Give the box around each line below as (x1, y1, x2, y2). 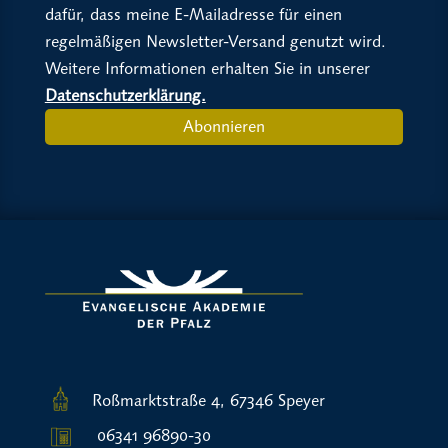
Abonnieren (182, 117, 265, 137)
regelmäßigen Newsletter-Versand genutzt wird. (44, 31, 386, 51)
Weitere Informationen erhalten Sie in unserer (44, 58, 370, 78)
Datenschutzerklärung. (44, 85, 206, 105)
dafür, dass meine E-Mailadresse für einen (44, 4, 342, 24)
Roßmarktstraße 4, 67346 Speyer (91, 391, 325, 411)
